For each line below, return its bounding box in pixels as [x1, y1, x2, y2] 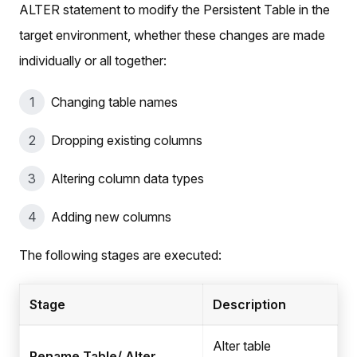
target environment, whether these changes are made [19, 27, 325, 44]
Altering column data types [51, 171, 204, 187]
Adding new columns [51, 209, 171, 226]
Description [213, 296, 286, 313]
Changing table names [51, 94, 178, 111]
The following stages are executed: [19, 247, 222, 264]
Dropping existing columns [51, 132, 202, 149]
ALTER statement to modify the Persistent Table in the [19, 2, 330, 18]
